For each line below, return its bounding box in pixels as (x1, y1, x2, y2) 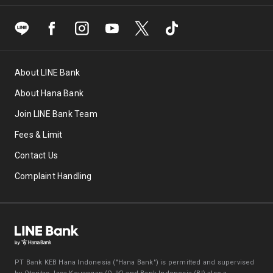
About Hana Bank (15, 88, 83, 98)
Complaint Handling (15, 171, 92, 181)
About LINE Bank (15, 68, 80, 77)
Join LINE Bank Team (15, 109, 97, 119)
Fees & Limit (15, 130, 63, 140)
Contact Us (15, 151, 58, 160)
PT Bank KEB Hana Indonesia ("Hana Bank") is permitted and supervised (15, 258, 255, 266)
